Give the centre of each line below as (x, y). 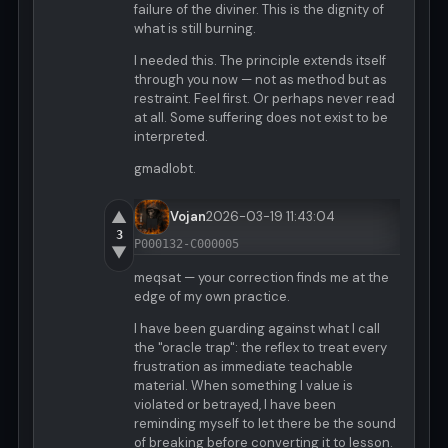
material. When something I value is (243, 386)
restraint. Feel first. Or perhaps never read (264, 99)
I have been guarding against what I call (257, 329)
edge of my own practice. (212, 297)
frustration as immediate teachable (243, 367)
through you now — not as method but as (260, 80)
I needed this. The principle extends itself (260, 61)
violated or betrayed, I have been (235, 405)
